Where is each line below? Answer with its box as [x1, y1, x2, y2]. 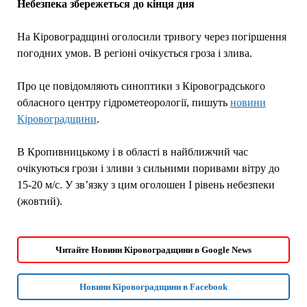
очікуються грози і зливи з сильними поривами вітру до [16, 162, 280, 174]
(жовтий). [16, 195, 65, 207]
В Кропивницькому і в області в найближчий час [16, 145, 248, 158]
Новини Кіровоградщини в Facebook [79, 281, 228, 292]
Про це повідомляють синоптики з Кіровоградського [16, 79, 265, 92]
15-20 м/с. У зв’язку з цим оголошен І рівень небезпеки [16, 178, 275, 191]
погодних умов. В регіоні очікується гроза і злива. [16, 47, 255, 59]
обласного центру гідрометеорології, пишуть [16, 96, 230, 108]
